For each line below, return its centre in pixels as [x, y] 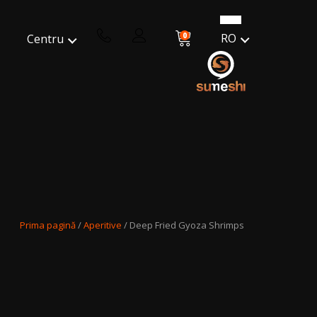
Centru [45, 39]
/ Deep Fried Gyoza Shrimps [183, 225]
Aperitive [103, 225]
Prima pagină [48, 225]
